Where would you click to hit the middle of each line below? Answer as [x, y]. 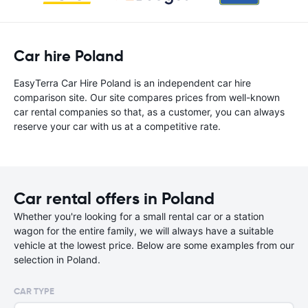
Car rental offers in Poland [114, 199]
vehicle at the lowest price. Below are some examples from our [154, 245]
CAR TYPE [34, 291]
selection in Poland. [57, 260]
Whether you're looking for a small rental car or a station [139, 216]
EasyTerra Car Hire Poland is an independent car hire [132, 83]
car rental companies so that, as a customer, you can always [149, 112]
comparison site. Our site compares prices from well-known [147, 97]
